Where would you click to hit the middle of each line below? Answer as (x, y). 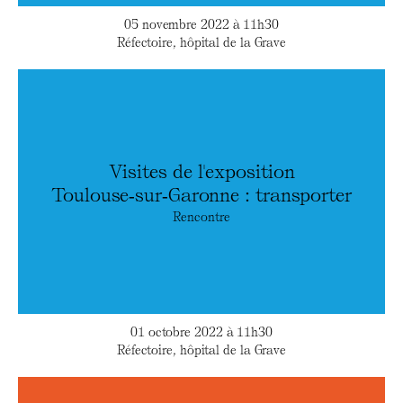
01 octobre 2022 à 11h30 (201, 332)
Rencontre (201, 216)
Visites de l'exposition (201, 170)
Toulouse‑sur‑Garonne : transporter (201, 193)
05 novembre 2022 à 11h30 (201, 24)
